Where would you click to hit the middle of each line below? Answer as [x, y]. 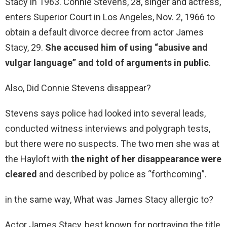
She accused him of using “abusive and [126, 48]
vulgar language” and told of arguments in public [107, 63]
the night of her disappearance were [146, 159]
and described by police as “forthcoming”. [122, 174]
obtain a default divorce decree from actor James [104, 32]
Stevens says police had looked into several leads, [105, 113]
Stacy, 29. [25, 48]
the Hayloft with [38, 159]
